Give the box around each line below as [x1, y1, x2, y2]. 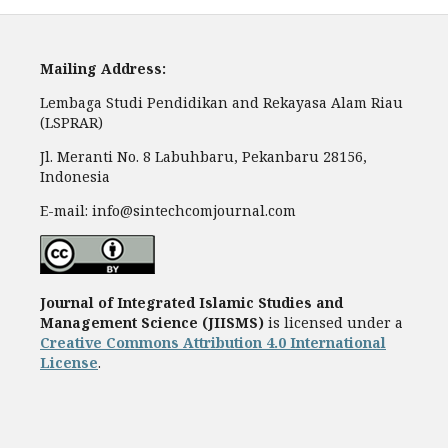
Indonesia [40, 167, 110, 187]
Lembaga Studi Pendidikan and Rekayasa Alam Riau [40, 93, 403, 113]
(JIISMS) [202, 313, 264, 333]
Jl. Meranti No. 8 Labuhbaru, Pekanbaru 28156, [40, 147, 367, 167]
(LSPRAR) [40, 113, 103, 133]
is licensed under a [264, 313, 403, 333]
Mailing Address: [40, 59, 166, 79]
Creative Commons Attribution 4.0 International [40, 333, 386, 353]
